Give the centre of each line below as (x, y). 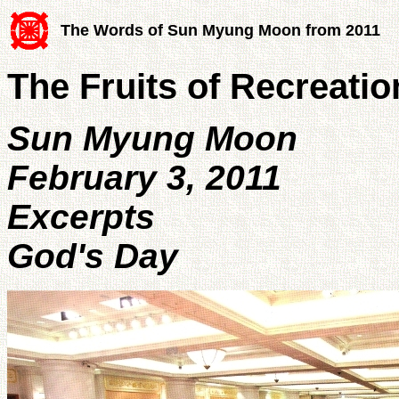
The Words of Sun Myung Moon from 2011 (220, 30)
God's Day (93, 256)
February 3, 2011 (144, 177)
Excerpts (81, 216)
